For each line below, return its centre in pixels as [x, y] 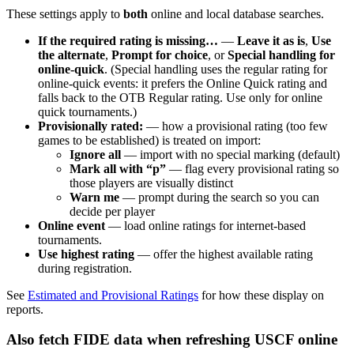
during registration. [85, 268]
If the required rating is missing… [128, 40]
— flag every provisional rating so [252, 168]
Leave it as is [271, 40]
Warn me [94, 197]
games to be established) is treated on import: [149, 140]
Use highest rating [86, 254]
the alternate [72, 55]
